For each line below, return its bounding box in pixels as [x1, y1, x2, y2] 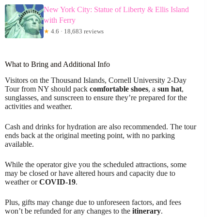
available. [5, 139, 34, 148]
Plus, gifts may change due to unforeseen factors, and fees [5, 198, 181, 206]
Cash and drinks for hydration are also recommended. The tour [5, 122, 196, 131]
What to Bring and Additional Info [5, 60, 110, 69]
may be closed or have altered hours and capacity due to [5, 169, 175, 177]
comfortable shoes [90, 84, 148, 93]
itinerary [132, 206, 161, 215]
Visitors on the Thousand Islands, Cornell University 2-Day [5, 76, 186, 84]
